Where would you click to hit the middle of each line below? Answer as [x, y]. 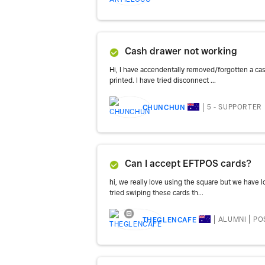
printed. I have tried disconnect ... [163, 80]
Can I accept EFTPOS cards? [188, 163]
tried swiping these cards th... [156, 192]
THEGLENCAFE [169, 219]
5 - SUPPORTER [235, 107]
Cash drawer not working [181, 51]
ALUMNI [232, 219]
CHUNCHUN [164, 107]
